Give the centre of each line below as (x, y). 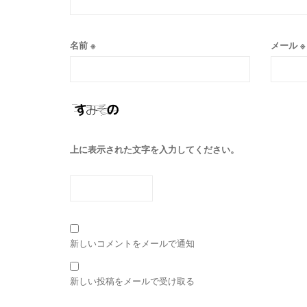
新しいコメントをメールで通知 (132, 243)
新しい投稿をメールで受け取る (132, 281)
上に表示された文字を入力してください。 (155, 149)
